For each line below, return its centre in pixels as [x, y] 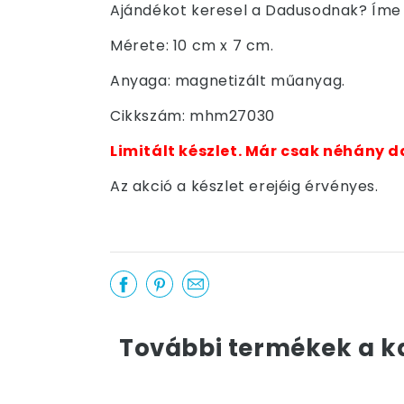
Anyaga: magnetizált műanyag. [228, 81]
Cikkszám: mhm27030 [193, 116]
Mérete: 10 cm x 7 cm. [192, 46]
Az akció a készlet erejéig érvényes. [244, 186]
